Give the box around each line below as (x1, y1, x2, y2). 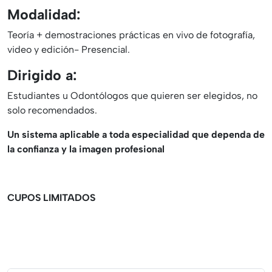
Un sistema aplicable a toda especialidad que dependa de (7, 129, 265, 141)
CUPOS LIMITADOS (7, 192, 95, 204)
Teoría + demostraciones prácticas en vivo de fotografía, (7, 29, 255, 41)
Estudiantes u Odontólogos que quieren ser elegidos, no (7, 90, 257, 102)
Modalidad (7, 6, 76, 24)
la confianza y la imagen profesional (7, 143, 165, 155)
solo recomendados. (7, 104, 97, 117)
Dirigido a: (7, 67, 81, 84)
